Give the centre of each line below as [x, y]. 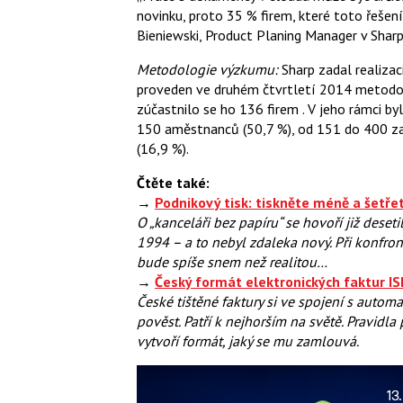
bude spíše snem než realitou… [232, 261]
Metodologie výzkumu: [209, 69]
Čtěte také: [173, 182]
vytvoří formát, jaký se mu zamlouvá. [248, 340]
